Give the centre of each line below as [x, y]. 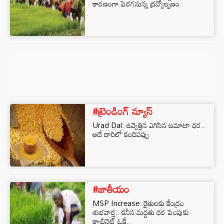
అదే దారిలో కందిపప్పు [121, 134]
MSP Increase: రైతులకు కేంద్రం [138, 203]
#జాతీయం [111, 189]
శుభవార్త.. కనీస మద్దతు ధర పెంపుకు [141, 212]
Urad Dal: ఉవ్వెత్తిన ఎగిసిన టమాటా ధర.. [149, 125]
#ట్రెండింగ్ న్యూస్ [122, 111]
